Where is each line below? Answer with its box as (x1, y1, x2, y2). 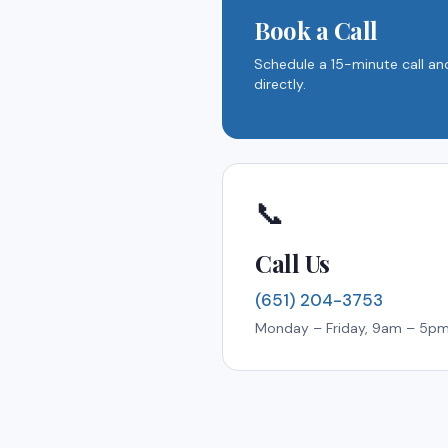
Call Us (255, 247, 330, 279)
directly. (254, 75, 306, 93)
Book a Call (254, 14, 378, 46)
